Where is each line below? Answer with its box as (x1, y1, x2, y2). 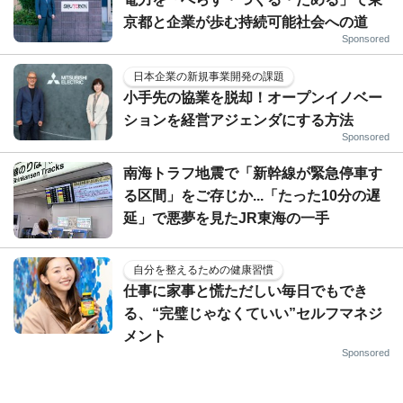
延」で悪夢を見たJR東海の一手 (123, 210, 329, 226)
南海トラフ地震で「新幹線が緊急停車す (123, 165, 382, 181)
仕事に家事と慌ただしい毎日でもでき (123, 282, 368, 299)
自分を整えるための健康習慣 (133, 263, 273, 276)
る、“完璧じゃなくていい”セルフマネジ (123, 305, 382, 321)
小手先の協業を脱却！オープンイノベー (123, 89, 382, 105)
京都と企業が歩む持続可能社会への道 (123, 13, 368, 30)
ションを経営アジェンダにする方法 (123, 112, 354, 128)
